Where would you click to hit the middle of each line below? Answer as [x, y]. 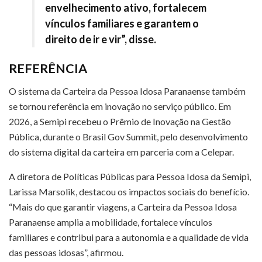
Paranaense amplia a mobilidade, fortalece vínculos [111, 222]
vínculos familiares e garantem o [122, 23]
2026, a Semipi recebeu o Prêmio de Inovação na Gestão [120, 122]
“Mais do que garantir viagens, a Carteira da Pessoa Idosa [123, 207]
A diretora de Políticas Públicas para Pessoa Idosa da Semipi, [130, 177]
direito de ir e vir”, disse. [101, 39]
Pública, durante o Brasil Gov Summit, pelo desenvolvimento [128, 137]
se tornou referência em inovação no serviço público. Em [120, 106]
